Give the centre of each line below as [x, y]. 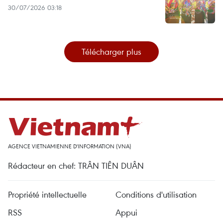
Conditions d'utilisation [156, 194]
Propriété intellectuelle [47, 194]
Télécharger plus [111, 51]
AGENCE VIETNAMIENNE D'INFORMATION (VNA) [70, 146]
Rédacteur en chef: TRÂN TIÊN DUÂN [76, 165]
